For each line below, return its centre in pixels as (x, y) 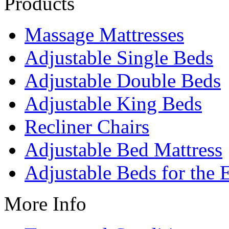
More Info (45, 203)
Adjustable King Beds (113, 103)
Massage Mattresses (104, 34)
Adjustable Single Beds (119, 57)
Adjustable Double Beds (123, 80)
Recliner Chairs (87, 126)
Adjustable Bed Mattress (123, 149)
